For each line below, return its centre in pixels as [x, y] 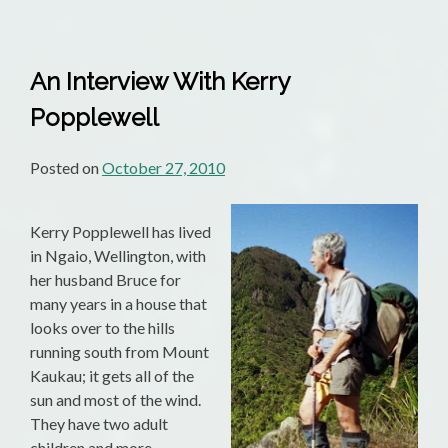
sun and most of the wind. [115, 400]
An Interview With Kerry [159, 82]
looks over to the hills [102, 328]
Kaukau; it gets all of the [112, 376]
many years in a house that [118, 304]
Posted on [66, 168]
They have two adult [99, 424]
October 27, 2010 [163, 168]
